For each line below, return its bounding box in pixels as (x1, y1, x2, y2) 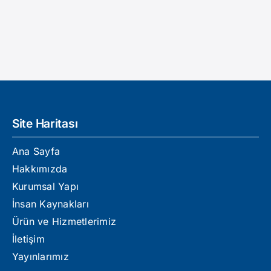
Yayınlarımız (11, 250, 69, 263)
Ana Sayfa (11, 145, 60, 158)
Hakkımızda (11, 163, 68, 175)
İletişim (11, 233, 45, 246)
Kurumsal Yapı (11, 180, 79, 193)
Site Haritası (11, 116, 78, 131)
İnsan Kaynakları (11, 198, 89, 211)
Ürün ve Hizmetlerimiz (11, 215, 117, 228)
